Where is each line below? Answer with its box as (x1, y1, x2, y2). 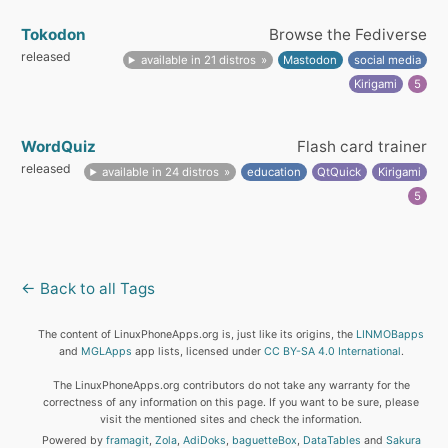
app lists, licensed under (131, 345, 264, 358)
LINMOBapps (356, 328, 425, 341)
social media (353, 53, 421, 67)
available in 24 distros (102, 165, 220, 179)
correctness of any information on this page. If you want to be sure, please (43, 396, 420, 409)
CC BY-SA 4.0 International (263, 345, 401, 358)
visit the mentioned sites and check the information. (100, 413, 363, 426)
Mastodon (283, 53, 338, 67)
